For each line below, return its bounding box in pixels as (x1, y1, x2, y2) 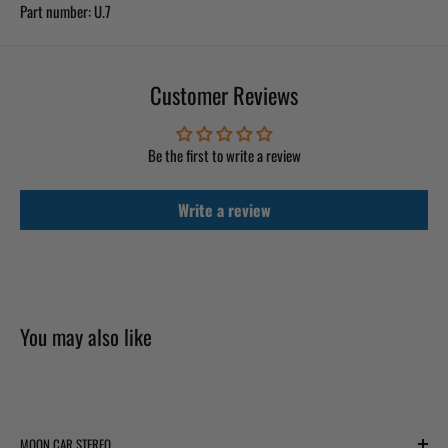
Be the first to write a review (147, 143, 301, 166)
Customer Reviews (150, 77, 298, 112)
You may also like (20, 320, 152, 352)
